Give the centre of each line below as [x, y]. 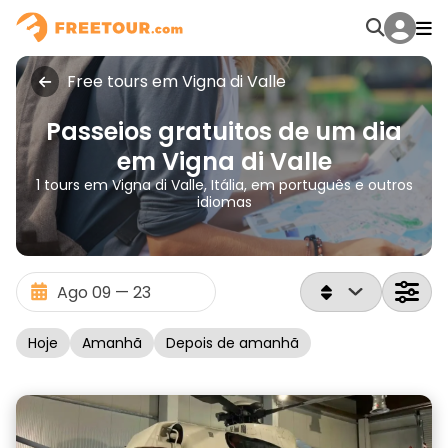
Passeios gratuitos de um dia [224, 131]
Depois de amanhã [232, 343]
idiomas [224, 202]
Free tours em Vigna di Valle [176, 81]
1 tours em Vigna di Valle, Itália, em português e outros [224, 185]
